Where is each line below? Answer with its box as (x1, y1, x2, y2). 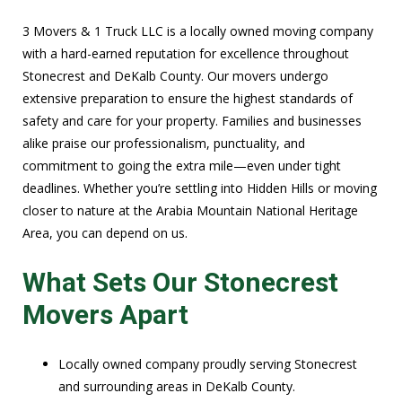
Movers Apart (22, 298, 188, 330)
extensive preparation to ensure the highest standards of (22, 89, 353, 107)
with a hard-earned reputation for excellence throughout (22, 44, 349, 62)
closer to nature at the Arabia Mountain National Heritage (22, 201, 358, 219)
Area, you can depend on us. (22, 223, 188, 241)
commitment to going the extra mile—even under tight (22, 156, 341, 174)
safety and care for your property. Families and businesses (22, 111, 362, 129)
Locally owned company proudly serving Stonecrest (58, 355, 357, 373)
